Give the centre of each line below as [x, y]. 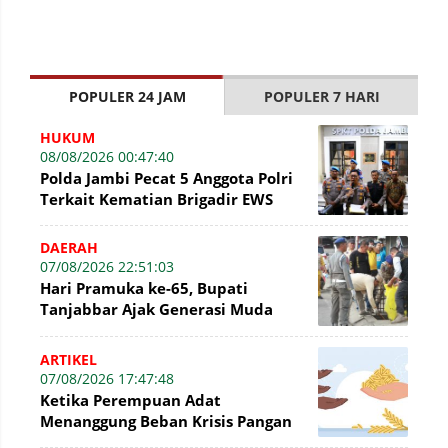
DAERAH [69, 247]
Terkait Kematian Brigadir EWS [156, 198]
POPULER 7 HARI [321, 97]
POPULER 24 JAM [127, 97]
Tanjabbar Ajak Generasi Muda [156, 308]
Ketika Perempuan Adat [130, 399]
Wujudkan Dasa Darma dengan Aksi [174, 329]
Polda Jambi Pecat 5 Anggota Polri [166, 177]
